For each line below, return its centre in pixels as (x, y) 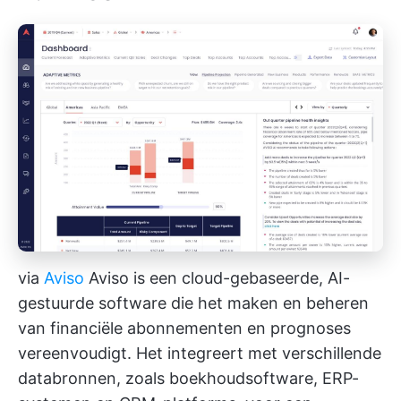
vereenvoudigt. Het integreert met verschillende (200, 354)
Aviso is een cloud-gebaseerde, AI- (217, 278)
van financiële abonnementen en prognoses (184, 328)
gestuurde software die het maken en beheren (193, 303)
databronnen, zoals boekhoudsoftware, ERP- (188, 379)
